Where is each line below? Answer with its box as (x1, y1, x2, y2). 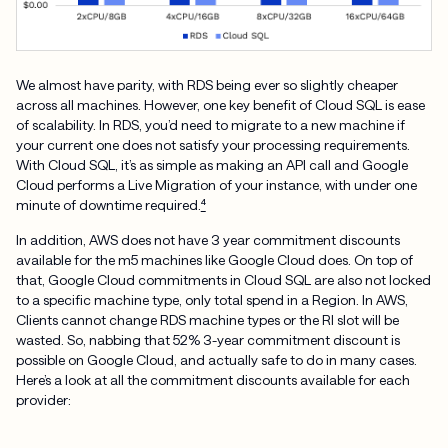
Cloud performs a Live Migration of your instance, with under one (15, 175, 417, 193)
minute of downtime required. (15, 195, 201, 213)
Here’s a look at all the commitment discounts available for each (15, 371, 410, 389)
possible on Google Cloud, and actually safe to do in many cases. (15, 351, 417, 369)
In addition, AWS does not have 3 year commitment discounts (15, 231, 400, 249)
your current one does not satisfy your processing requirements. (15, 135, 410, 153)
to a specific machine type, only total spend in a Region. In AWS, (15, 291, 408, 309)
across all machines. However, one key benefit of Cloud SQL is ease (15, 95, 425, 113)
